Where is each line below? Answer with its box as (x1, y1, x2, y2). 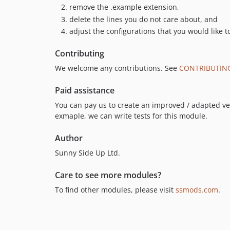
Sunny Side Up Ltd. (55, 148, 120, 158)
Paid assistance (55, 85, 114, 96)
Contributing (55, 48, 104, 59)
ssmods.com (176, 185, 218, 195)
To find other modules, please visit (55, 185, 176, 195)
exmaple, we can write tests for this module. (55, 111, 207, 121)
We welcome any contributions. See (55, 63, 179, 73)
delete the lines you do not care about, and (69, 14, 218, 24)
